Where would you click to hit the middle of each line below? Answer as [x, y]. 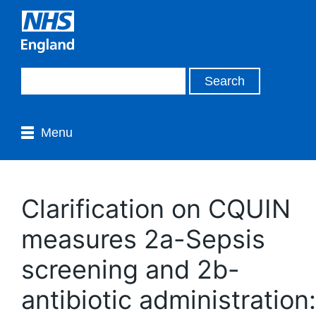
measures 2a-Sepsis [143, 239]
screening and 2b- [130, 269]
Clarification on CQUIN [156, 209]
